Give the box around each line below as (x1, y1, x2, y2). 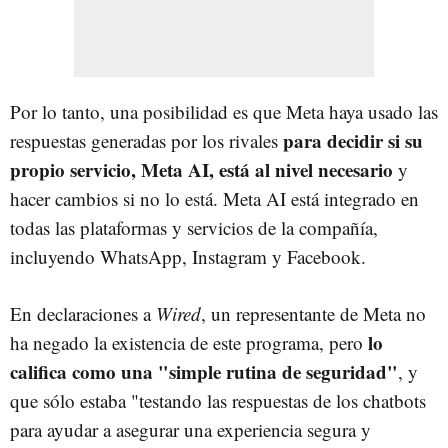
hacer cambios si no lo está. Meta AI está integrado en (10, 185, 419, 211)
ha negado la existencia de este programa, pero (10, 329, 368, 355)
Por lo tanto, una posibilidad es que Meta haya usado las (10, 98, 438, 124)
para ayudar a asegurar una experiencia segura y (10, 416, 371, 442)
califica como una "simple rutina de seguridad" (10, 357, 398, 385)
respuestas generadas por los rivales (10, 127, 283, 153)
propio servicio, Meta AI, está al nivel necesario (10, 155, 393, 183)
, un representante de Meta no (201, 300, 426, 326)
